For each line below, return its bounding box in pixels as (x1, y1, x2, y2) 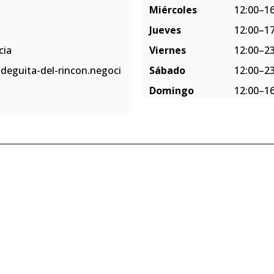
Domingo (149, 84, 194, 97)
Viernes (149, 43, 186, 57)
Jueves (149, 23, 181, 37)
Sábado (149, 64, 185, 77)
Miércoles (149, 3, 197, 17)
